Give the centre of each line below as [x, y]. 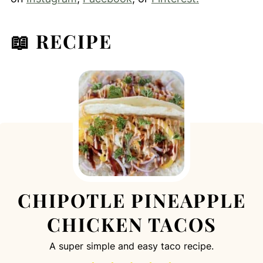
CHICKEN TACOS [131, 224]
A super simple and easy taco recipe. [131, 246]
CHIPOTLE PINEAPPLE [131, 200]
